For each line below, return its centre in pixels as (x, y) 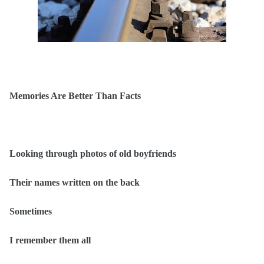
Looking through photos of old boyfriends (93, 154)
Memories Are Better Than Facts (75, 96)
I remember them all (50, 240)
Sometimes (31, 211)
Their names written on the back (76, 182)
